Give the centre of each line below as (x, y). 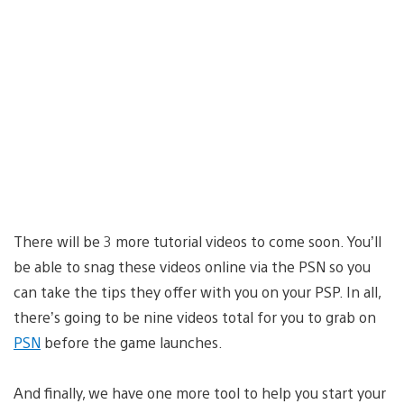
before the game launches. (132, 342)
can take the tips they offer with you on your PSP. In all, (197, 291)
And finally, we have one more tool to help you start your (200, 392)
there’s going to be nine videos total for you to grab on (195, 317)
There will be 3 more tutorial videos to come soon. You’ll (197, 241)
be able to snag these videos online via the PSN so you (192, 266)
